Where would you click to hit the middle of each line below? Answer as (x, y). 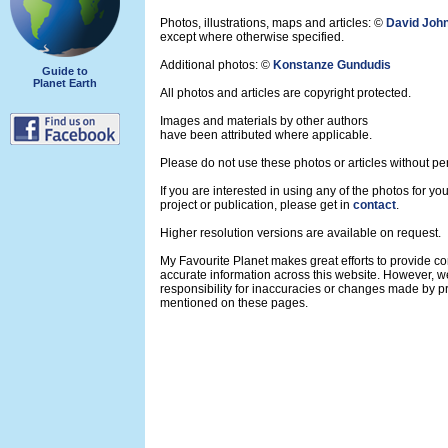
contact (374, 205)
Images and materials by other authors (264, 121)
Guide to (65, 70)
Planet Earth (65, 82)
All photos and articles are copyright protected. (285, 93)
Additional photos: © (216, 65)
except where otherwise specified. (252, 37)
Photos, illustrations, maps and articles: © (273, 23)
